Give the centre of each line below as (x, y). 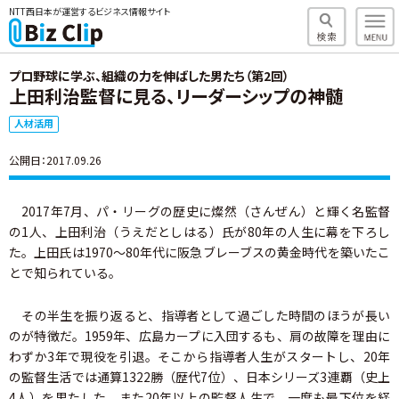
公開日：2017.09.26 (55, 160)
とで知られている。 (65, 273)
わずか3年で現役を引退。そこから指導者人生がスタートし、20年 (199, 356)
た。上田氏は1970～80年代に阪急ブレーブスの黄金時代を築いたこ (199, 252)
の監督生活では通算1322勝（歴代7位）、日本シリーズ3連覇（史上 (199, 377)
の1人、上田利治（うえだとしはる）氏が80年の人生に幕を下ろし (199, 232)
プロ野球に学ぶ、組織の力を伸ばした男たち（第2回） (149, 76)
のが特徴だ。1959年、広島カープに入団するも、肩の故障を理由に (199, 336)
